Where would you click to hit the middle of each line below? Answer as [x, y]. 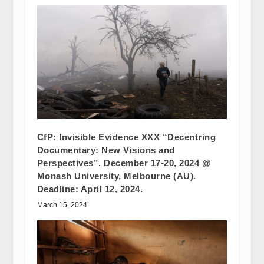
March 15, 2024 [62, 205]
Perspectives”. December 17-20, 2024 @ [124, 163]
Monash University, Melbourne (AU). [116, 176]
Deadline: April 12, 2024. [90, 189]
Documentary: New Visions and [106, 150]
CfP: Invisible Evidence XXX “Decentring [126, 137]
